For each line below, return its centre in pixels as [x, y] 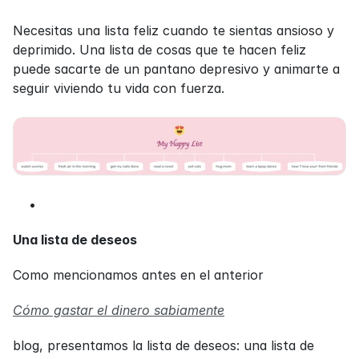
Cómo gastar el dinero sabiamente [119, 311]
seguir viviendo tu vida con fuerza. [119, 88]
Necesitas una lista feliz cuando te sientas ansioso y [173, 30]
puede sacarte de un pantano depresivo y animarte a [176, 69]
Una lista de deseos [75, 240]
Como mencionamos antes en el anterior [138, 275]
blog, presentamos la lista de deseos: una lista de [163, 346]
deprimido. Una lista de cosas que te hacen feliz [159, 49]
